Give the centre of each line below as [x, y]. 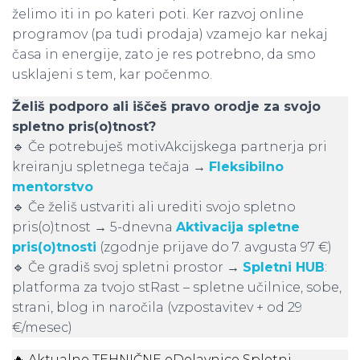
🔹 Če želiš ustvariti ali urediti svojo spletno [154, 207]
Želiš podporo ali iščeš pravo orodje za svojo [166, 106]
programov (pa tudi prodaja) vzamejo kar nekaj [170, 34]
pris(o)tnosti [54, 247]
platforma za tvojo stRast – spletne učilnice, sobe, [177, 287]
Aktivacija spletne [238, 227]
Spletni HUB [284, 267]
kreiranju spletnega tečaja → [110, 167]
